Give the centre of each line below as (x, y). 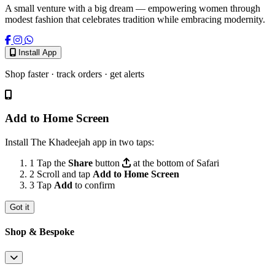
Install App (37, 52)
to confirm (94, 185)
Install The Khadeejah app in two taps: (79, 142)
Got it (20, 207)
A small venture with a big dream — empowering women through (133, 8)
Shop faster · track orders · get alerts (75, 74)
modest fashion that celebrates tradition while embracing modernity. (135, 19)
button (107, 163)
